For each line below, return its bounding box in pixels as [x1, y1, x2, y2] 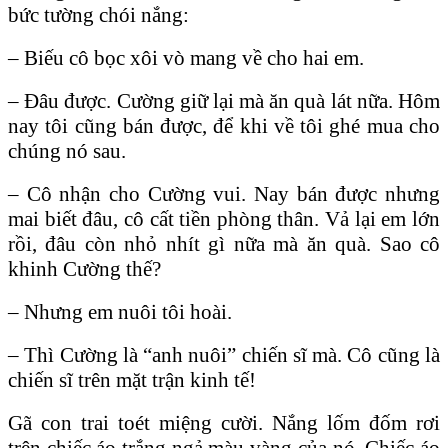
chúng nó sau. [8, 138, 126, 163]
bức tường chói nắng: [8, 2, 189, 27]
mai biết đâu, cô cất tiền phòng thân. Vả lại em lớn [8, 206, 440, 231]
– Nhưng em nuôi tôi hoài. [8, 299, 232, 324]
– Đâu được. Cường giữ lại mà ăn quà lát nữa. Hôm [8, 88, 440, 113]
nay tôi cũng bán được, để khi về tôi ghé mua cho [8, 113, 440, 138]
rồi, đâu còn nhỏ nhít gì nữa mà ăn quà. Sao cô [8, 231, 440, 256]
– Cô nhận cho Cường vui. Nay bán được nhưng [8, 181, 440, 206]
